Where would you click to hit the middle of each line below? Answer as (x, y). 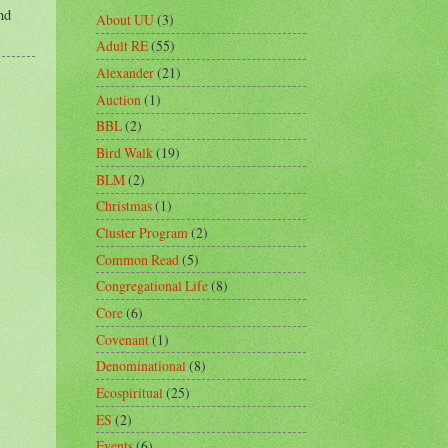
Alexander (125, 73)
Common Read (137, 259)
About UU (125, 19)
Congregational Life (152, 286)
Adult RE (122, 46)
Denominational (141, 366)
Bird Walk (124, 153)
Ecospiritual (129, 392)
